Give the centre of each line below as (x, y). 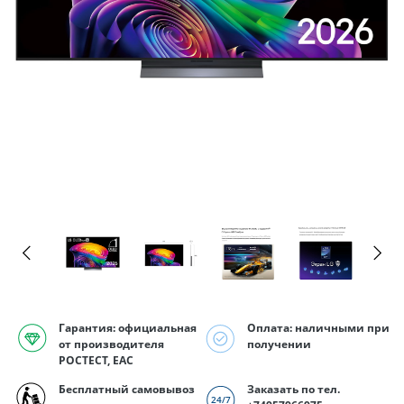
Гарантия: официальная (128, 328)
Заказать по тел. (294, 390)
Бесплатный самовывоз (127, 390)
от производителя (111, 344)
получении (279, 344)
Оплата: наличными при (318, 328)
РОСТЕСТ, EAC (96, 361)
